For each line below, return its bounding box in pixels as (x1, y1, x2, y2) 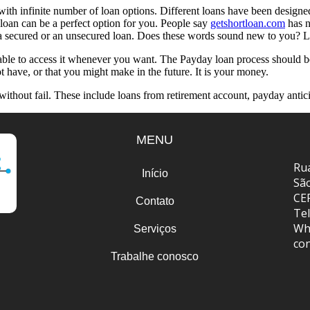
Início (141, 167, 168, 180)
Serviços (133, 223, 176, 235)
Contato (135, 195, 174, 208)
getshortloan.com (210, 17, 285, 30)
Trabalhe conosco (111, 250, 199, 263)
